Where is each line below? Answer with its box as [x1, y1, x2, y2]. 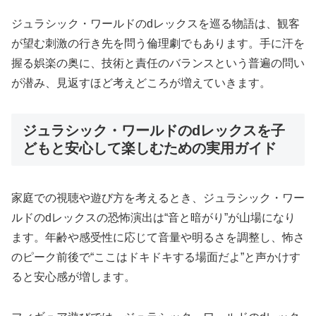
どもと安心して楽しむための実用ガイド [23, 140, 276, 156]
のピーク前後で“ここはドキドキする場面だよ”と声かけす [11, 251, 300, 264]
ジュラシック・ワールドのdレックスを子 [23, 122, 285, 138]
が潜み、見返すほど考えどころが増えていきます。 [11, 77, 271, 90]
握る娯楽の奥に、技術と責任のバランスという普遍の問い [11, 57, 305, 70]
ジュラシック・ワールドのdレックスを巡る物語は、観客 [11, 18, 300, 30]
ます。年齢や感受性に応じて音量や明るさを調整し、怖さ [11, 231, 305, 244]
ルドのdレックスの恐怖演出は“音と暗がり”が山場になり [11, 212, 296, 224]
